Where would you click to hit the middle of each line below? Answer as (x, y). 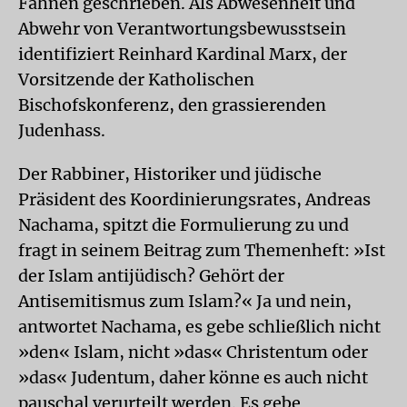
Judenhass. (62, 130)
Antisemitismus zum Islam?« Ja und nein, (185, 301)
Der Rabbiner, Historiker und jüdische (170, 174)
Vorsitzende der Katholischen (136, 79)
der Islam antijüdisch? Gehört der (151, 276)
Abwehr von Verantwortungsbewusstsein (182, 29)
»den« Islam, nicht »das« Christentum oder (193, 352)
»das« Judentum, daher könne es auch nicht (193, 377)
